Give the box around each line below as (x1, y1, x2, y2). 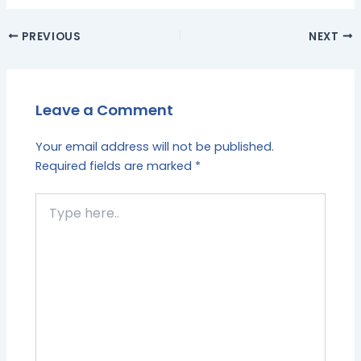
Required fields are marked (35, 158, 196, 175)
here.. (35, 209, 67, 226)
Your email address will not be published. (35, 139, 275, 156)
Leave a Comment (35, 100, 174, 121)
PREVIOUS (19, 28, 81, 44)
